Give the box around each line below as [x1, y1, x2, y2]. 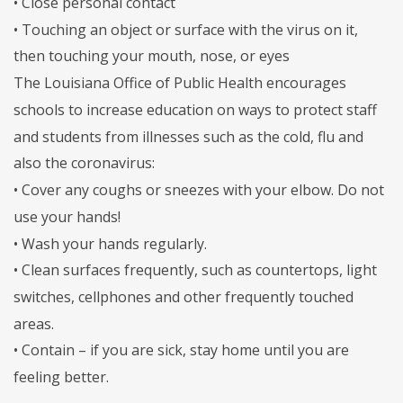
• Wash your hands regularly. [13, 233, 207, 254]
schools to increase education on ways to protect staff [13, 99, 377, 120]
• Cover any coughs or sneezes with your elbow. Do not [13, 179, 384, 200]
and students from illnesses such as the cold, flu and [13, 126, 363, 147]
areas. [13, 313, 54, 334]
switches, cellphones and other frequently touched [13, 286, 354, 307]
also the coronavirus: [13, 153, 155, 174]
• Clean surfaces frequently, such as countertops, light [13, 259, 377, 280]
